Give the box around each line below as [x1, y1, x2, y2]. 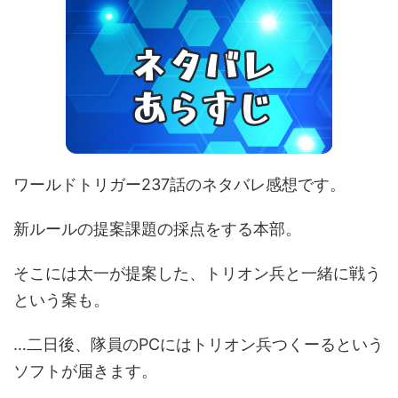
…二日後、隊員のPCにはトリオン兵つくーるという [13, 335, 384, 354]
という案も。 [13, 291, 109, 309]
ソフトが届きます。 [13, 362, 157, 380]
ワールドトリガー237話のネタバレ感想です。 [13, 175, 346, 194]
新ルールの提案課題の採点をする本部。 [13, 219, 301, 238]
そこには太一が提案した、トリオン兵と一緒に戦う [13, 264, 381, 283]
